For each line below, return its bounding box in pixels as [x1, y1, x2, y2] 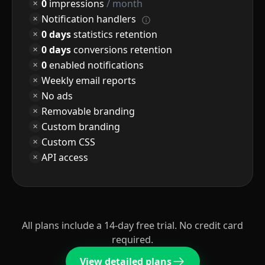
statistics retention [71, 27, 158, 41]
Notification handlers [41, 12, 139, 25]
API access [41, 150, 89, 164]
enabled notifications [47, 58, 144, 72]
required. [112, 233, 153, 247]
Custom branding [41, 119, 121, 133]
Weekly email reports [41, 73, 137, 87]
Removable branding [41, 104, 135, 118]
